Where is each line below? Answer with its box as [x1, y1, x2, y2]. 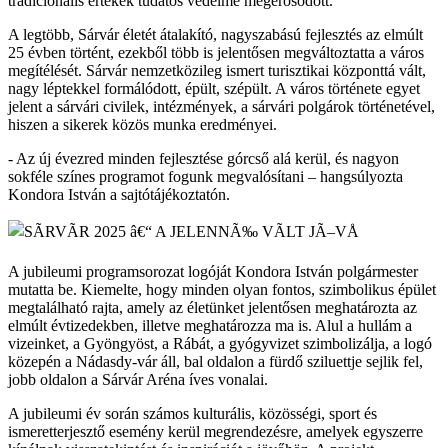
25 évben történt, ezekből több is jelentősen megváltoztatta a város [8, 43, 424, 61]
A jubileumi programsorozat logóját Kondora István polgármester [8, 262, 418, 280]
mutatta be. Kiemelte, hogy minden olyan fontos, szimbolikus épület [8, 280, 436, 298]
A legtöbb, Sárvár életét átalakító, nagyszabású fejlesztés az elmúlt [8, 25, 423, 43]
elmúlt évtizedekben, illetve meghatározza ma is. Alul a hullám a [8, 316, 412, 334]
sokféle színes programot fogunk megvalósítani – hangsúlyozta [8, 167, 403, 185]
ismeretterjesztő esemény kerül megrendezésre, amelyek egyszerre [8, 422, 423, 440]
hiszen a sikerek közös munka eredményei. [8, 115, 277, 133]
